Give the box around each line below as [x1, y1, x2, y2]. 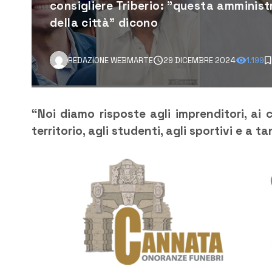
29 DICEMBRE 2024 [163, 55, 236, 66]
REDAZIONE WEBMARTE [68, 55, 153, 66]
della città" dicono [50, 15, 158, 31]
